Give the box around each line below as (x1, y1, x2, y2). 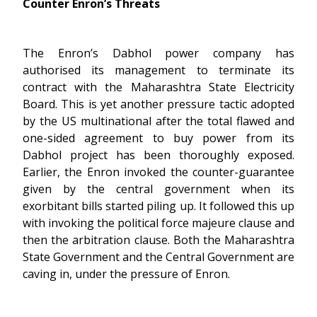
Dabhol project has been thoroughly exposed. (23, 147, 294, 163)
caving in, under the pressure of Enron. (23, 266, 230, 282)
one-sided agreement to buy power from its (23, 130, 294, 146)
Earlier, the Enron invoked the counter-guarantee (23, 164, 294, 180)
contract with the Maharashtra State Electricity (23, 79, 294, 95)
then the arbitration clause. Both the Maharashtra (23, 232, 294, 248)
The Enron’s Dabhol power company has (23, 45, 294, 61)
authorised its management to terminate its (23, 62, 294, 78)
